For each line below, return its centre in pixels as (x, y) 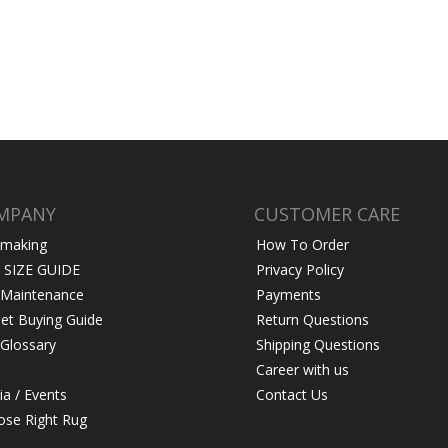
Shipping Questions (317, 345)
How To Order (302, 245)
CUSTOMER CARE (326, 214)
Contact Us (291, 395)
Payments (288, 295)
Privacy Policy (299, 270)
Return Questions (312, 320)
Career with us (302, 370)
